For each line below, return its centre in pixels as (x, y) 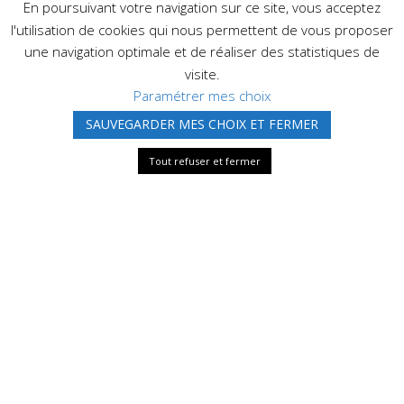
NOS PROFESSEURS (150, 250)
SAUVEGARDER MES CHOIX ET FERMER (202, 124)
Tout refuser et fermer (204, 161)
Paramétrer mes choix (202, 96)
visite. (202, 73)
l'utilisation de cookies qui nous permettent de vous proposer (202, 29)
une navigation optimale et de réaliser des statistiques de (202, 52)
